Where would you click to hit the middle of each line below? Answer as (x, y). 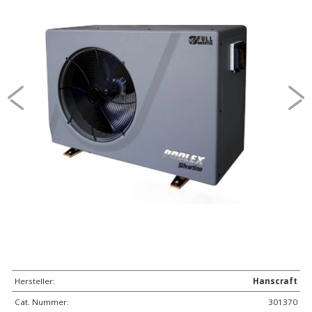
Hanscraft (275, 281)
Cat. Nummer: (42, 302)
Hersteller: (35, 281)
